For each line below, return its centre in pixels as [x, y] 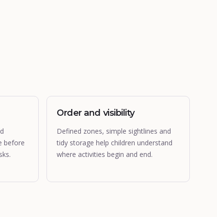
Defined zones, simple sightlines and [114, 131]
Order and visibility [96, 113]
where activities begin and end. [105, 154]
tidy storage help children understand [115, 143]
